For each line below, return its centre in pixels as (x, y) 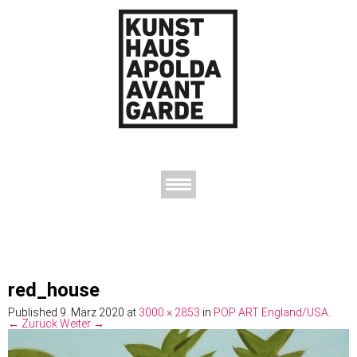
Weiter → (82, 324)
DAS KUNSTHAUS (225, 226)
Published (34, 313)
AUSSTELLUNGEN (83, 226)
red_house (54, 290)
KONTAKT (206, 245)
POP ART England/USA (271, 313)
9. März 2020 (92, 313)
